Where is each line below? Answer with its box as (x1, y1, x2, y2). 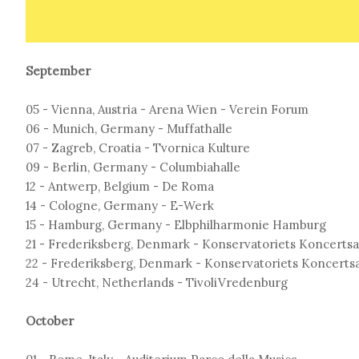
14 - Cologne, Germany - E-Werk (26, 198, 214, 213)
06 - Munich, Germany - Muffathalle (26, 121, 232, 136)
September (26, 63, 91, 79)
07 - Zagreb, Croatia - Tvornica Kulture (26, 140, 250, 155)
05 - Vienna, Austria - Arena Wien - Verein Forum (26, 102, 309, 117)
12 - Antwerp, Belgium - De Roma (26, 179, 214, 194)
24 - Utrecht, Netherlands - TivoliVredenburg (26, 275, 288, 290)
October (26, 313, 74, 329)
